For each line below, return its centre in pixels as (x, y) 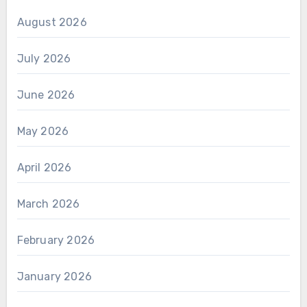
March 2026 (48, 204)
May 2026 (43, 132)
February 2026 (56, 241)
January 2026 (54, 277)
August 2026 (52, 23)
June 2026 (46, 95)
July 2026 (44, 59)
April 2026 (44, 168)
